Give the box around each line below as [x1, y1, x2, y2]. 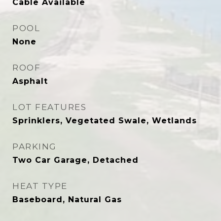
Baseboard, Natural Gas [12, 195, 122, 204]
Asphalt [12, 76, 48, 86]
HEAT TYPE [12, 181, 68, 191]
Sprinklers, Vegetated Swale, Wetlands [12, 116, 197, 125]
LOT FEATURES [12, 102, 86, 112]
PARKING [12, 142, 57, 151]
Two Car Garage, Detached [12, 155, 139, 165]
